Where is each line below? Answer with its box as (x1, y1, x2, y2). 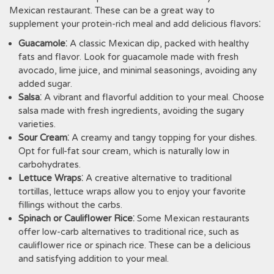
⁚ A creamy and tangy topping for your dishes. (67, 132, 257, 143)
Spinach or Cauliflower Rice (18, 213, 133, 224)
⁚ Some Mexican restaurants (133, 213, 250, 224)
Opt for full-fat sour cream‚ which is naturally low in (18, 146, 229, 157)
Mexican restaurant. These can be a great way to (9, 5, 215, 16)
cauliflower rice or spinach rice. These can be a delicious (18, 240, 251, 251)
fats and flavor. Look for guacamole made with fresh (18, 51, 239, 62)
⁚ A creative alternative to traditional (81, 172, 232, 183)
